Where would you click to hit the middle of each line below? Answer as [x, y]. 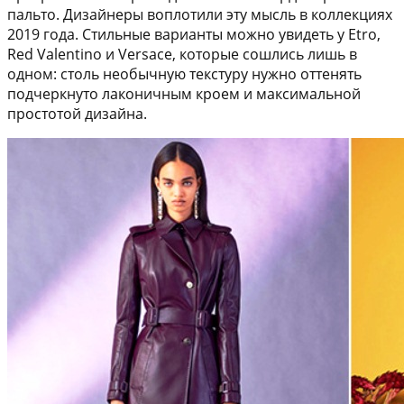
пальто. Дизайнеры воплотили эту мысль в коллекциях [200, 15]
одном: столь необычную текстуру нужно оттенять [184, 74]
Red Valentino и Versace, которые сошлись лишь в [182, 55]
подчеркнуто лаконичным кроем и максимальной [184, 94]
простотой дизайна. [77, 114]
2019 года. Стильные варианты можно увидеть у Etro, [194, 35]
